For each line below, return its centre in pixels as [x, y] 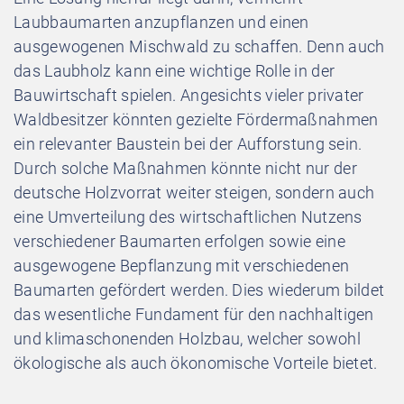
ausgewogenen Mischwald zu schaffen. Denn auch [199, 46]
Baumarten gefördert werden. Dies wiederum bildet [199, 289]
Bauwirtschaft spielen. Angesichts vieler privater [189, 95]
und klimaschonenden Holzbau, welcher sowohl [187, 338]
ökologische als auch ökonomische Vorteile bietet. [196, 363]
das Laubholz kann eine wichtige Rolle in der [174, 70]
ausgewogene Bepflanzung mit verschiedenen [182, 265]
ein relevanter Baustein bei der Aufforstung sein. [188, 143]
